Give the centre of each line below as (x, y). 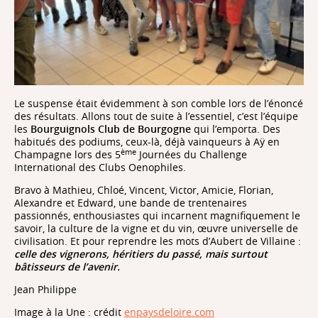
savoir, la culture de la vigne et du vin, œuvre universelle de (156, 228)
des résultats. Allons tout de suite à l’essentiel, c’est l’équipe (156, 116)
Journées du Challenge (192, 154)
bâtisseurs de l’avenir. (67, 266)
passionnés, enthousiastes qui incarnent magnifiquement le (157, 215)
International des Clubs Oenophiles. (100, 167)
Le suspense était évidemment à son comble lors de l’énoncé (159, 103)
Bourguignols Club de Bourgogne (111, 128)
